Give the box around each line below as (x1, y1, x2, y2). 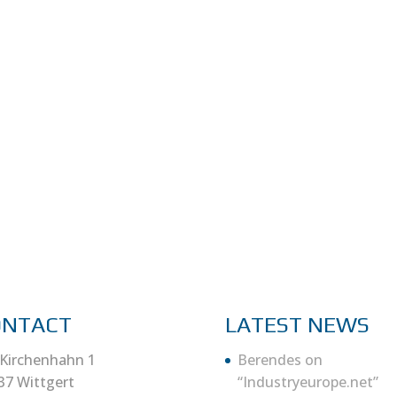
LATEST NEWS (224, 312, 370, 338)
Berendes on (237, 350, 323, 370)
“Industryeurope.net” (237, 372, 378, 392)
